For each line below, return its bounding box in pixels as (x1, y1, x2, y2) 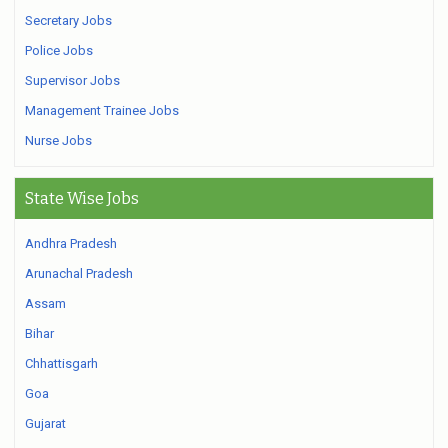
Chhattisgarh (25, 356, 98, 371)
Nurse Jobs (25, 133, 92, 148)
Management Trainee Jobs (25, 103, 179, 118)
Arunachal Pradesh (25, 266, 133, 281)
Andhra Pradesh (25, 236, 117, 251)
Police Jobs (25, 43, 93, 58)
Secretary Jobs (25, 13, 112, 28)
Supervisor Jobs (25, 73, 120, 88)
